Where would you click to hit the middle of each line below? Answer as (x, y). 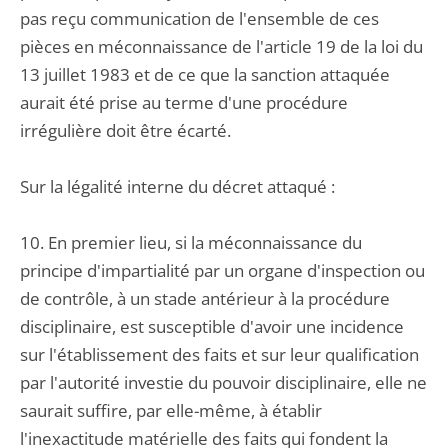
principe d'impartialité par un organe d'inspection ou (222, 270)
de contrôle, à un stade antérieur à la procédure (205, 298)
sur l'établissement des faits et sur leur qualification (219, 354)
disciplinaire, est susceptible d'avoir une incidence (212, 326)
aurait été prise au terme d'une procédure (184, 102)
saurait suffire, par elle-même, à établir (171, 410)
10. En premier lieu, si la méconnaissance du (191, 242)
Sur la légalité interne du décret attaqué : (177, 186)
